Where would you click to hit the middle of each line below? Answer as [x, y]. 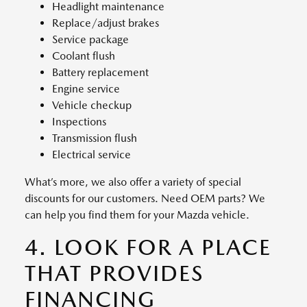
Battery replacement [100, 72]
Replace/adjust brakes [106, 23]
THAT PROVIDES [114, 273]
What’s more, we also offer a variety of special [133, 182]
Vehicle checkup [92, 105]
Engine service [86, 88]
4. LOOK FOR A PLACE [148, 247]
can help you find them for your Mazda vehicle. [137, 214]
